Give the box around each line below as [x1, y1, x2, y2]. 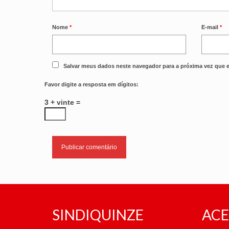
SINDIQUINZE [52, 205, 144, 223]
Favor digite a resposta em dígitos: [44, 81, 139, 87]
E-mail [201, 24, 220, 30]
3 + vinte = [44, 98, 80, 106]
